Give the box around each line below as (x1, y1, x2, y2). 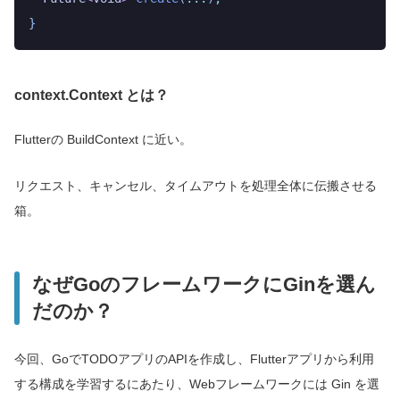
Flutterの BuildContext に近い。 (14, 132, 192, 147)
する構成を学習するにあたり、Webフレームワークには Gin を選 (14, 377, 379, 392)
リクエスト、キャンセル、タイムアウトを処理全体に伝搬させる (14, 179, 377, 194)
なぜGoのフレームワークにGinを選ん (32, 273, 376, 296)
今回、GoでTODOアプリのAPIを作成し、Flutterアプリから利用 (14, 352, 374, 367)
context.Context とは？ (14, 87, 169, 104)
